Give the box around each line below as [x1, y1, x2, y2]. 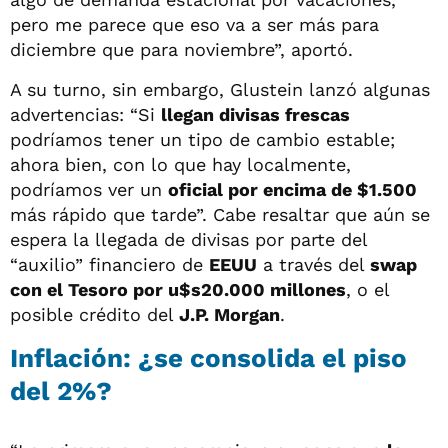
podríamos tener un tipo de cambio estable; [10, 128, 395, 150]
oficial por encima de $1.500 [168, 178, 417, 200]
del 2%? [10, 375, 112, 406]
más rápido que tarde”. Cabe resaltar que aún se [10, 203, 430, 225]
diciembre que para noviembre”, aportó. [10, 38, 353, 60]
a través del [257, 253, 370, 275]
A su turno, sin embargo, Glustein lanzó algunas [10, 78, 430, 100]
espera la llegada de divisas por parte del [10, 228, 367, 250]
